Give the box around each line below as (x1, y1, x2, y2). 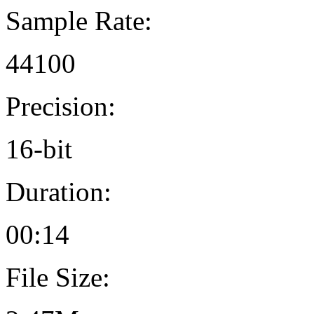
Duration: (6, 177, 111, 207)
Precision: (6, 91, 116, 122)
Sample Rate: (6, 6, 152, 36)
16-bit (6, 134, 72, 165)
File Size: (6, 262, 110, 293)
